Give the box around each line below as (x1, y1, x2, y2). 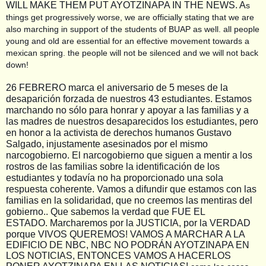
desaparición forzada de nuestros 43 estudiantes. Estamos (6, 93, 252, 104)
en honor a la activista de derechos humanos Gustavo (6, 127, 232, 138)
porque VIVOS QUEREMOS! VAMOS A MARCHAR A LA (6, 229, 245, 239)
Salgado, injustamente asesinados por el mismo (6, 138, 208, 149)
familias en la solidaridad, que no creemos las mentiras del (6, 195, 252, 205)
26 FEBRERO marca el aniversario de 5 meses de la (6, 82, 228, 93)
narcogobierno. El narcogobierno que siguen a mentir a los (6, 150, 252, 160)
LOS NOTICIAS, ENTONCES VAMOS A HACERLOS (6, 250, 231, 261)
